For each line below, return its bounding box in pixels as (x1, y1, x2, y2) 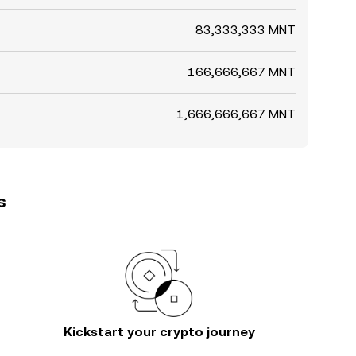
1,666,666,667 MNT (176, 106, 296, 122)
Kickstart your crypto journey (63, 324, 255, 339)
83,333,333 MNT (195, 22, 296, 37)
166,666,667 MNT (188, 64, 296, 79)
